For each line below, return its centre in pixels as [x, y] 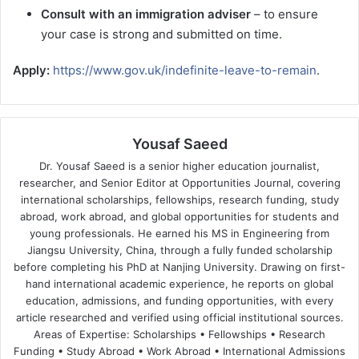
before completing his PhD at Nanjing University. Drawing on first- [179, 266]
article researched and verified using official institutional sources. [179, 317]
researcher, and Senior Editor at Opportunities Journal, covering [179, 182]
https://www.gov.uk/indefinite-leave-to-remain [185, 70]
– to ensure [284, 14]
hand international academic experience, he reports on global [179, 283]
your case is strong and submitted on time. [161, 34]
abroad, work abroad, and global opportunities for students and [179, 216]
